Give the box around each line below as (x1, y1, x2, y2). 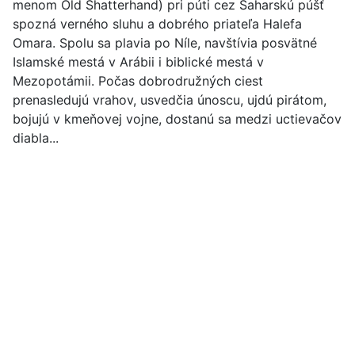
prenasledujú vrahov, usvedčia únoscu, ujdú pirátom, (13, 92, 326, 108)
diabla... (13, 130, 59, 146)
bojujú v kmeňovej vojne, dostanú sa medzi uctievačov (13, 111, 342, 127)
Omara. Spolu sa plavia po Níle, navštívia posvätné (13, 35, 317, 51)
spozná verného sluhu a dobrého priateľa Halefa (13, 16, 302, 32)
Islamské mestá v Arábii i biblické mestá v (13, 54, 264, 70)
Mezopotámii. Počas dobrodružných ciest (13, 73, 263, 89)
